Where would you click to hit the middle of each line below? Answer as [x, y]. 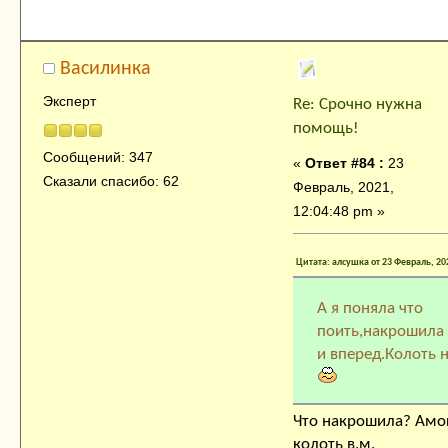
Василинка [106, 69]
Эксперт [69, 101]
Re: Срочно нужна [357, 105]
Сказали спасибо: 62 [110, 180]
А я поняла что [369, 308]
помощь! [326, 129]
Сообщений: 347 [97, 156]
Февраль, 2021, [343, 187]
